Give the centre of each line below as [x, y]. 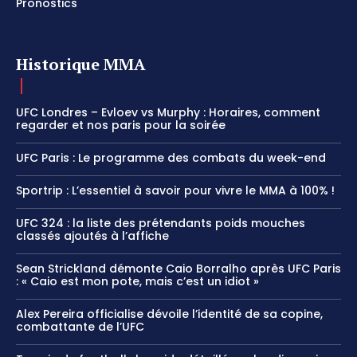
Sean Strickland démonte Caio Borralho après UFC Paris [178, 269]
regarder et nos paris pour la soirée [121, 126]
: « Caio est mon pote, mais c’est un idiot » [137, 282]
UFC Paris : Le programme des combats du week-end [171, 158]
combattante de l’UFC [80, 327]
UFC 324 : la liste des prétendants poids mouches [161, 224]
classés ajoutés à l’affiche [92, 236]
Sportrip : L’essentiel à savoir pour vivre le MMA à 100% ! [175, 191]
